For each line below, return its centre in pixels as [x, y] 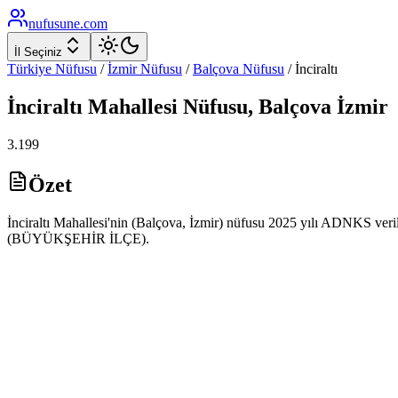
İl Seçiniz [38, 52]
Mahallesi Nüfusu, [171, 106]
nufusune [54, 24]
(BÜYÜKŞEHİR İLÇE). [78, 238]
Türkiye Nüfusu [52, 69]
